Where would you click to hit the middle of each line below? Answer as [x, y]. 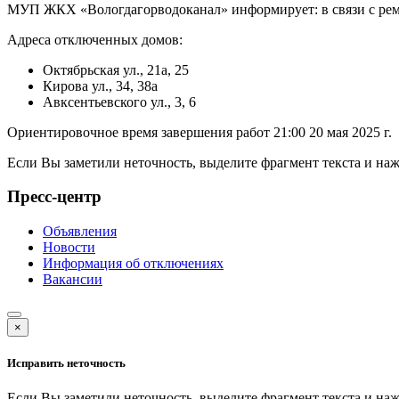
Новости [69, 248]
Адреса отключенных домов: [95, 39]
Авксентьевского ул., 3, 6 [119, 102]
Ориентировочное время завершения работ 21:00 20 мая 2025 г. [199, 132]
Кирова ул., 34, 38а [100, 85]
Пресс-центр [54, 197]
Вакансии [73, 280]
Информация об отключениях [133, 264]
